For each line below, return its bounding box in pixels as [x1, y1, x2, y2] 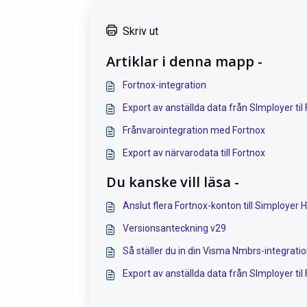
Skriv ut [123, 24, 158, 38]
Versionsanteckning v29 [123, 222, 226, 234]
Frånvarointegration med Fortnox [123, 124, 265, 136]
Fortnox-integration [123, 79, 206, 90]
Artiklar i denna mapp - [106, 51, 262, 71]
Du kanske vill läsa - [106, 172, 239, 191]
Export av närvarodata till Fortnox [123, 147, 265, 158]
